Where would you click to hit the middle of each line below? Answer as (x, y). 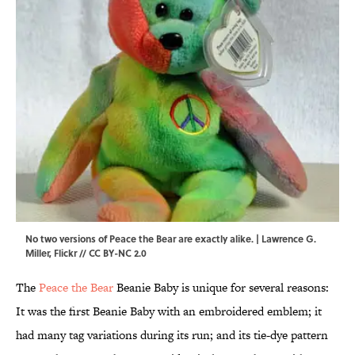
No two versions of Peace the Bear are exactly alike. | (143, 239)
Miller (37, 253)
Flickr (65, 253)
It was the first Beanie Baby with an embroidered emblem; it (169, 311)
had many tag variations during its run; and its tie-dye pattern (172, 335)
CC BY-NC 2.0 (118, 253)
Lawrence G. (289, 239)
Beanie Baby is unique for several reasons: (221, 288)
